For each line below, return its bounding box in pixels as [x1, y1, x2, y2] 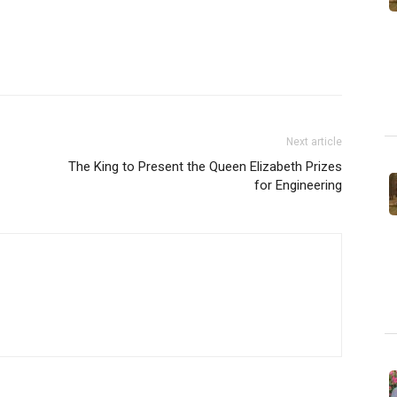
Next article [286, 136, 342, 148]
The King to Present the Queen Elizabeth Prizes [68, 159, 342, 175]
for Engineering [254, 177, 342, 193]
